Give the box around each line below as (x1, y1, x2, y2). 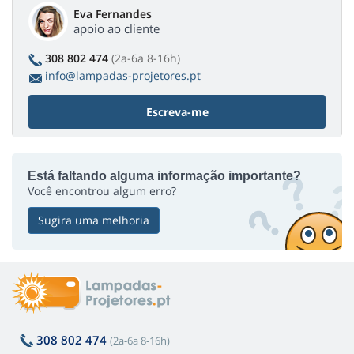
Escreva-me (145, 104, 209, 120)
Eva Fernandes (73, 6, 152, 22)
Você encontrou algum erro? (28, 183, 176, 199)
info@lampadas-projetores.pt (45, 68, 201, 84)
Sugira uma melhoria (38, 213, 149, 228)
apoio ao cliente (73, 21, 160, 37)
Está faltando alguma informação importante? (28, 169, 301, 183)
